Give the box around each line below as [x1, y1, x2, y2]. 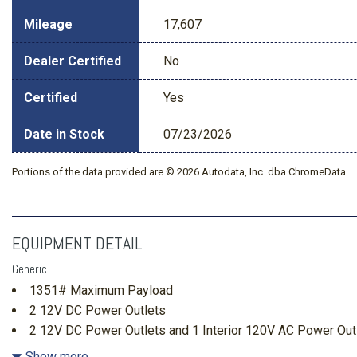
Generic [12, 260, 47, 277]
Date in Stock [24, 126, 104, 142]
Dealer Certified [24, 53, 121, 69]
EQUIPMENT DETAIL [12, 231, 142, 254]
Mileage [24, 16, 73, 32]
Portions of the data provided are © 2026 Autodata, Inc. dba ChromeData [12, 165, 346, 178]
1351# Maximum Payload [29, 282, 173, 298]
